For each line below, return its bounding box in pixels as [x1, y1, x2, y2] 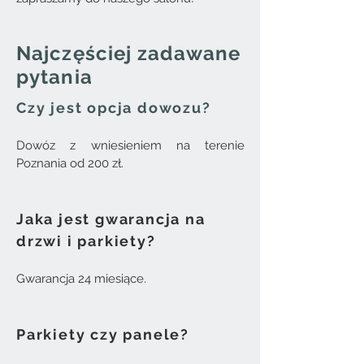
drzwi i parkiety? [16, 232, 156, 249]
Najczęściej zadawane [16, 41, 240, 65]
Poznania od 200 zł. [16, 156, 123, 171]
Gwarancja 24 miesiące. [16, 271, 146, 286]
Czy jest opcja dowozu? [16, 99, 211, 116]
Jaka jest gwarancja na [16, 210, 206, 227]
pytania [16, 65, 93, 89]
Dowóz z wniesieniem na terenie [16, 138, 245, 153]
